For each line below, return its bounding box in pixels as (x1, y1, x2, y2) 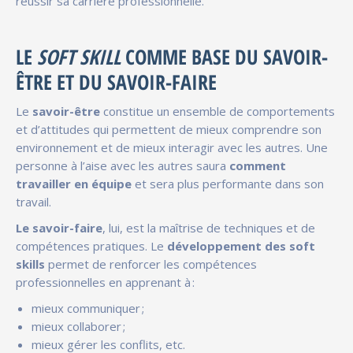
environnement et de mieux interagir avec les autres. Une (16, 139, 328, 155)
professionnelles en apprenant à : (16, 273, 195, 290)
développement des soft (167, 237, 315, 254)
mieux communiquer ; (32, 299, 144, 316)
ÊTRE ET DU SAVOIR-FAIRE (16, 67, 222, 96)
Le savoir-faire (16, 219, 102, 236)
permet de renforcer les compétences (48, 255, 257, 272)
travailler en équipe (16, 175, 132, 191)
